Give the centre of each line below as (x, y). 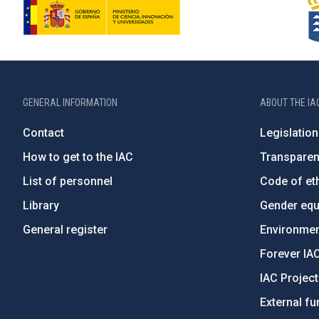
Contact (43, 133)
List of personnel (68, 181)
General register (65, 230)
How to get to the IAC (78, 157)
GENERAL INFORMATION (70, 103)
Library (41, 205)
